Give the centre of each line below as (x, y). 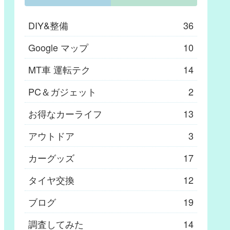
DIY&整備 (48, 25)
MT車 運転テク (59, 69)
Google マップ (58, 47)
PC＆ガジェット (62, 91)
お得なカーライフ (65, 113)
